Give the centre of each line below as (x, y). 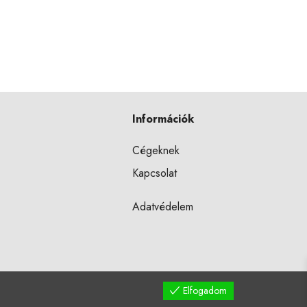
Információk (163, 119)
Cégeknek (156, 150)
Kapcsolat (155, 173)
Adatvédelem (163, 206)
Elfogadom (205, 291)
